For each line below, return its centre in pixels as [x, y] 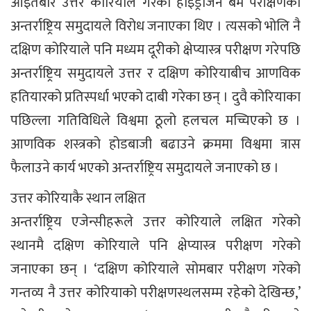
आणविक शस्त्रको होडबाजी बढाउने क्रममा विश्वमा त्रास [155, 144]
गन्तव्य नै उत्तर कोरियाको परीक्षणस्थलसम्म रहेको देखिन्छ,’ [155, 293]
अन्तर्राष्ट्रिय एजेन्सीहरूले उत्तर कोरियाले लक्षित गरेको [155, 222]
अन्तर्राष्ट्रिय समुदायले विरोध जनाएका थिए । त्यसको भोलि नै [155, 26]
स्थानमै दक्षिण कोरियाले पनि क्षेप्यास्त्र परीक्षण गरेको [155, 246]
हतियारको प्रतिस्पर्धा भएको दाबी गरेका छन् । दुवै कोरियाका [155, 97]
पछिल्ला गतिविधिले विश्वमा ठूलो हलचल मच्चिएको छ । [155, 121]
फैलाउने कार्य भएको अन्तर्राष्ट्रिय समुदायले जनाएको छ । [145, 168]
